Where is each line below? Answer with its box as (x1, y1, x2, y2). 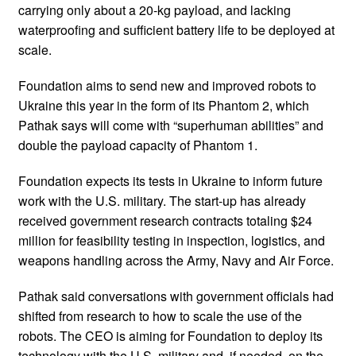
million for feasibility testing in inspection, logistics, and (18, 230, 325, 250)
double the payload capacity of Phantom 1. (18, 135, 257, 154)
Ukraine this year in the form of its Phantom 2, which (18, 95, 309, 114)
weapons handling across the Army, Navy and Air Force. (18, 250, 334, 269)
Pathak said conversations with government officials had (18, 286, 334, 305)
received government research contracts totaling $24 (18, 211, 312, 230)
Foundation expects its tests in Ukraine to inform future (18, 171, 323, 190)
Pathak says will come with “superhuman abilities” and (18, 115, 323, 134)
